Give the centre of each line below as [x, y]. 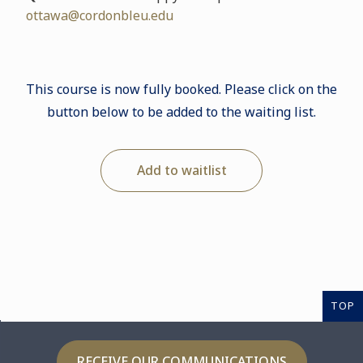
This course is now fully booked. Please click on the [181, 89]
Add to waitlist [181, 170]
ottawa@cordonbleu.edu [99, 15]
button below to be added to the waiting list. [181, 112]
